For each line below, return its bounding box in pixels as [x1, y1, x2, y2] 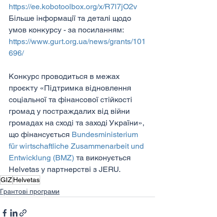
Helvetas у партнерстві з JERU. [9, 164, 121, 174]
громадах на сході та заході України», [9, 118, 146, 127]
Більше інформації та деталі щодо [9, 13, 133, 23]
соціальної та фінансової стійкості [9, 94, 134, 104]
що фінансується [9, 129, 72, 139]
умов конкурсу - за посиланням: [9, 25, 124, 34]
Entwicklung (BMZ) [9, 153, 74, 162]
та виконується [74, 153, 133, 162]
